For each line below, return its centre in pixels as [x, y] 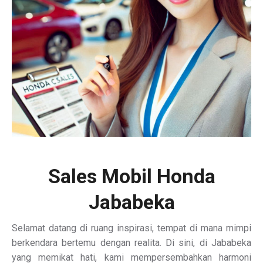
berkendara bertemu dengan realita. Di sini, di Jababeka [131, 243]
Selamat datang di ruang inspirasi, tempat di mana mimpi [131, 228]
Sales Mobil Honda [131, 176]
